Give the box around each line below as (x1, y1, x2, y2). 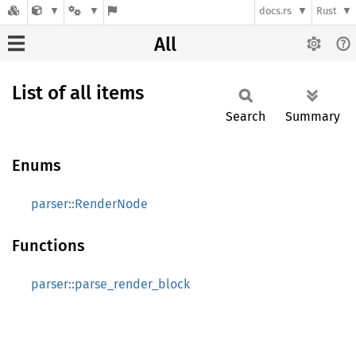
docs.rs (259, 5, 292, 17)
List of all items (12, 82, 144, 104)
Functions (12, 236, 85, 255)
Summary (285, 109, 340, 124)
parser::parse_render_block (31, 277, 190, 292)
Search (226, 109, 265, 124)
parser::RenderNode (31, 196, 148, 211)
